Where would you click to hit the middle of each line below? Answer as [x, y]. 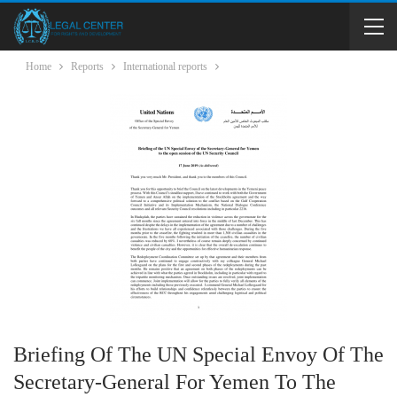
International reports [165, 66]
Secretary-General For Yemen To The [175, 382]
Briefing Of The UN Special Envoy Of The [198, 354]
